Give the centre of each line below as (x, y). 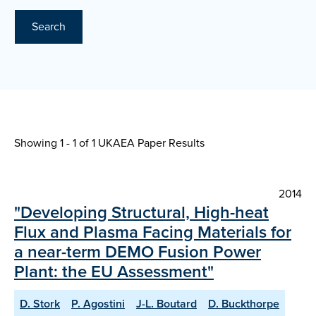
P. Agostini (98, 304)
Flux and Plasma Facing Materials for (153, 232)
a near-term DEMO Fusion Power (138, 252)
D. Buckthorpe (244, 304)
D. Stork (40, 304)
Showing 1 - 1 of (53, 143)
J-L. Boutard (166, 304)
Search (49, 27)
